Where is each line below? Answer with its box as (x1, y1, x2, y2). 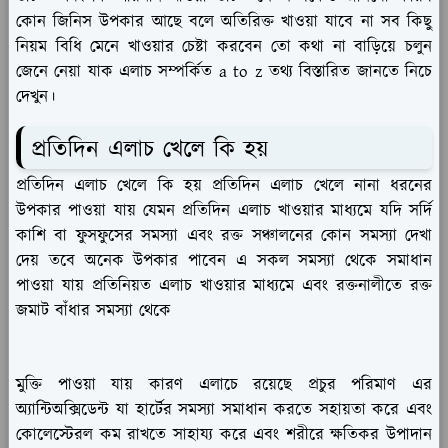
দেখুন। (16, 84, 55, 109)
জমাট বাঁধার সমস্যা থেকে (16, 298, 171, 323)
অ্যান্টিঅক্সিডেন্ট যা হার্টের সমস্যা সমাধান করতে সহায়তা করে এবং (16, 397, 432, 422)
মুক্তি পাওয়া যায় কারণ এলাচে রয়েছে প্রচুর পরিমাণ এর (16, 372, 432, 397)
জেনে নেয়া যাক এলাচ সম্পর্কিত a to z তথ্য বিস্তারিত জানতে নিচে (16, 59, 432, 84)
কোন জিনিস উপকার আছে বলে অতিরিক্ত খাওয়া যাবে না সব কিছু (16, 9, 432, 34)
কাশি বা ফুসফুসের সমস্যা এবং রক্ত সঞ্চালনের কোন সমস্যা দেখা (16, 223, 432, 248)
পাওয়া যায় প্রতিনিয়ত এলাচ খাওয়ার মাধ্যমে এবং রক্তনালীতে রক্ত (16, 273, 432, 298)
